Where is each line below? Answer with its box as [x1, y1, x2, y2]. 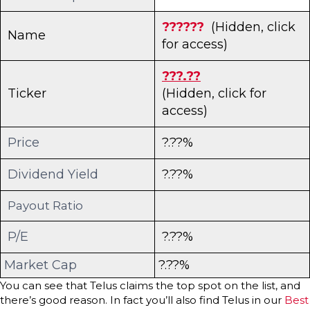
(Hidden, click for [162, 85, 266, 101]
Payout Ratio [8, 198, 83, 212]
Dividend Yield [8, 166, 98, 182]
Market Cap [4, 257, 77, 273]
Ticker [8, 85, 46, 101]
